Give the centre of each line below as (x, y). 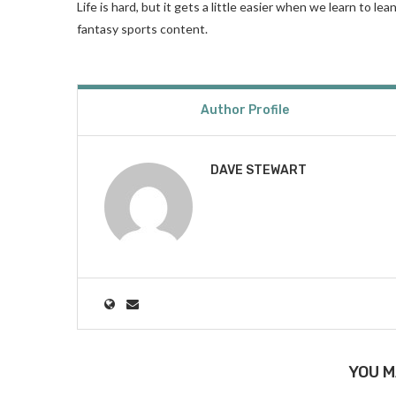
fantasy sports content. (142, 28)
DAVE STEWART (259, 170)
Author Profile (244, 110)
